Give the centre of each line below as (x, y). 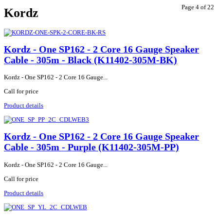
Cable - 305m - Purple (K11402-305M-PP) (91, 147)
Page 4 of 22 (198, 7)
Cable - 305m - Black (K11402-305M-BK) (91, 60)
